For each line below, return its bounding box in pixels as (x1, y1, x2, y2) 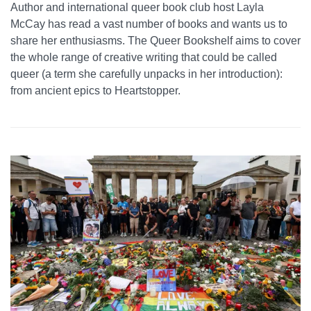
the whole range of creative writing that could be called (10, 51, 277, 64)
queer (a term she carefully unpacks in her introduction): (10, 68, 283, 81)
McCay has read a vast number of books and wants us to (10, 18, 287, 31)
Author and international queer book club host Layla (10, 1, 264, 14)
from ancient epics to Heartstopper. (10, 85, 180, 97)
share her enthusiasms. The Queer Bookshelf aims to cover (10, 35, 301, 47)
